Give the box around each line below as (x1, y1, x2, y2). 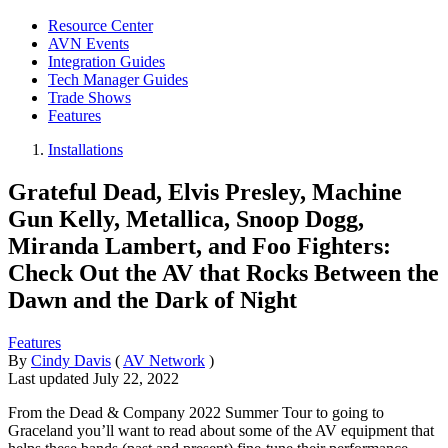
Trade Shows (48, 89, 131, 106)
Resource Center (48, 17, 153, 34)
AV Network (123, 351, 205, 369)
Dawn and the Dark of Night (8, 286, 297, 313)
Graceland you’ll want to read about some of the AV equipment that (8, 421, 434, 439)
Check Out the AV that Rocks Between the (8, 259, 439, 286)
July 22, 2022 (93, 369, 179, 387)
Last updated (8, 369, 93, 387)
